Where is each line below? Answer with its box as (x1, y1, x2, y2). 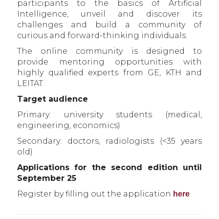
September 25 (17, 174, 76, 183)
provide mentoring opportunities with (17, 57, 202, 66)
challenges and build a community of (17, 20, 202, 29)
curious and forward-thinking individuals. (17, 31, 187, 40)
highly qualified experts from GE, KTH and (17, 68, 202, 77)
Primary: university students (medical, (17, 110, 202, 119)
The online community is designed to (17, 46, 202, 56)
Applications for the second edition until (17, 163, 202, 172)
